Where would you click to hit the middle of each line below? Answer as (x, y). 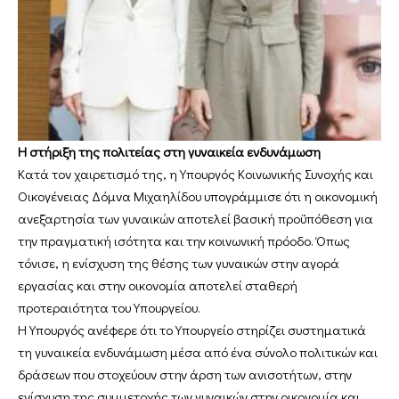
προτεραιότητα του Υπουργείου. (109, 308)
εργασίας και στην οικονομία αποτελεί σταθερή (158, 285)
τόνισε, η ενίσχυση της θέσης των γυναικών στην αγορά (179, 263)
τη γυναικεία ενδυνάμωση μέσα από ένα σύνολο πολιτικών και (198, 352)
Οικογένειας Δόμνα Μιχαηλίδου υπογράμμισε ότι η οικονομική (198, 196)
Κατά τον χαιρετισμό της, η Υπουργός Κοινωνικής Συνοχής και (195, 174)
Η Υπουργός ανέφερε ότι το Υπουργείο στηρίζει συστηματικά (192, 330)
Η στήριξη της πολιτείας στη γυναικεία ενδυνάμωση (169, 152)
